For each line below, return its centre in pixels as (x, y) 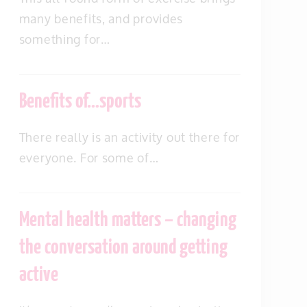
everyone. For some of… (89, 158)
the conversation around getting (123, 248)
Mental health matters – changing (127, 221)
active (38, 275)
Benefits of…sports (80, 102)
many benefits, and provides (101, 19)
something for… (64, 39)
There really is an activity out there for (130, 137)
